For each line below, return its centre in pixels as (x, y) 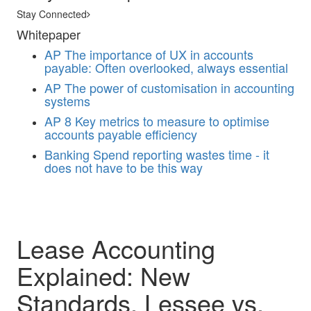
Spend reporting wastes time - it (181, 154)
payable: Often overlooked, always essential (166, 67)
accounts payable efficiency (121, 134)
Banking (67, 154)
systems (67, 101)
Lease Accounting (116, 248)
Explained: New (103, 275)
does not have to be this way (124, 167)
